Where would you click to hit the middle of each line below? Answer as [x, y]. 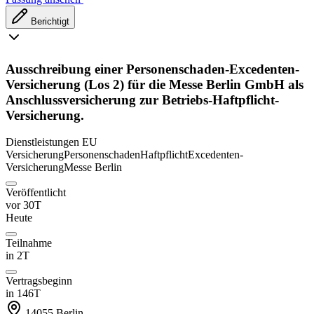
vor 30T [23, 205]
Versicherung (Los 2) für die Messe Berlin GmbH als [155, 84]
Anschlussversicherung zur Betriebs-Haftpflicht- [142, 100]
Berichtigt [49, 21]
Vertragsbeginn [39, 281]
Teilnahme [29, 243]
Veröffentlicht [36, 193]
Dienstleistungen [42, 142]
